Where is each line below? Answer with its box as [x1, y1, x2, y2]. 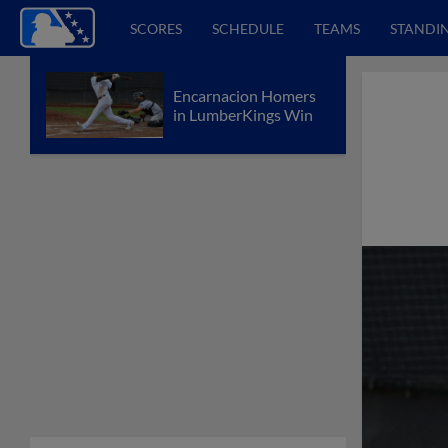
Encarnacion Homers [173, 85, 316, 105]
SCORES [130, 19, 182, 37]
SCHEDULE [212, 19, 284, 37]
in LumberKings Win [173, 104, 313, 124]
